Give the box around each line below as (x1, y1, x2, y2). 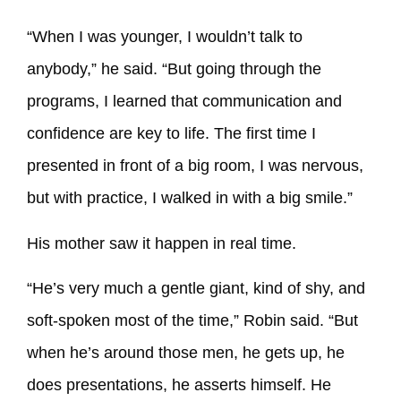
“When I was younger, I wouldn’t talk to (27, 28, 303, 47)
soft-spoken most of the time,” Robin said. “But (27, 311, 358, 330)
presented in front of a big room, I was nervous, (27, 157, 363, 175)
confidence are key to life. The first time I (27, 124, 316, 143)
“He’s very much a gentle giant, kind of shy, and (27, 279, 365, 298)
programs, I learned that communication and (27, 92, 342, 111)
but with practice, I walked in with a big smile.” (27, 189, 353, 208)
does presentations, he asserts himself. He (27, 376, 331, 395)
